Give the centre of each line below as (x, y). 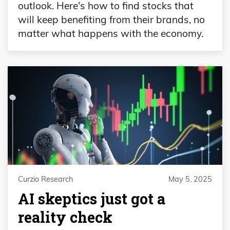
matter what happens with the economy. (111, 34)
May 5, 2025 (190, 179)
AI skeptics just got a (92, 198)
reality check (65, 217)
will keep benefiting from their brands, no (111, 20)
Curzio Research (45, 179)
